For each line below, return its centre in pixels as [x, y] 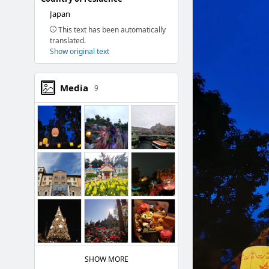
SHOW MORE [106, 259]
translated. [68, 41]
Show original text [80, 51]
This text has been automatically [111, 30]
